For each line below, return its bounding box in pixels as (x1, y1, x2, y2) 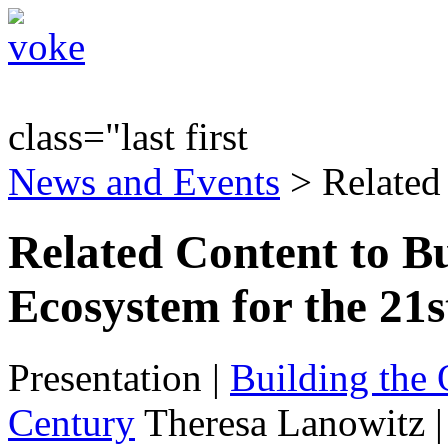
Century (8, 400, 135, 444)
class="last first (8, 115, 248, 158)
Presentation (8, 355, 202, 399)
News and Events (8, 160, 280, 203)
